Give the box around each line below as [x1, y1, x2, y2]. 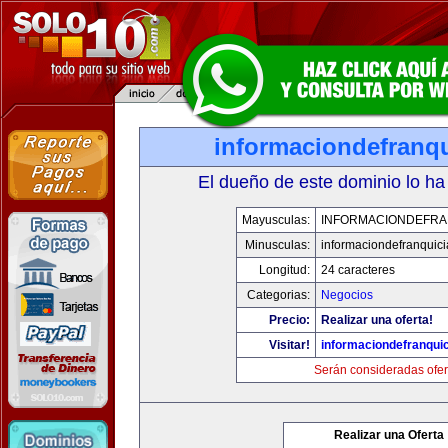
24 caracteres [321, 263, 395, 277]
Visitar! [269, 338, 310, 352]
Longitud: [259, 263, 310, 277]
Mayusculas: [242, 213, 310, 227]
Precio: [269, 313, 310, 327]
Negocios [321, 288, 373, 302]
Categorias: [247, 288, 310, 302]
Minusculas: [245, 238, 310, 252]
